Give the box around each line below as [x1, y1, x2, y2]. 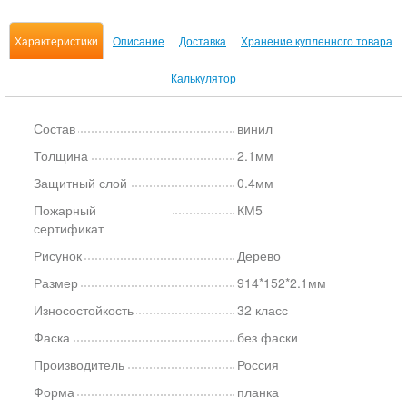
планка [237, 382, 280, 401]
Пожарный [34, 201, 96, 219]
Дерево [237, 246, 282, 264]
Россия [237, 355, 280, 373]
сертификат [34, 219, 104, 237]
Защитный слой [34, 174, 127, 192]
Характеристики [15, 33, 98, 48]
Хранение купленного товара [241, 33, 392, 48]
